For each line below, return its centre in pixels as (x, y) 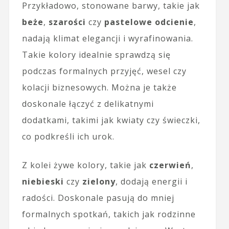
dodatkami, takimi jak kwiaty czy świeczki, (111, 120)
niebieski (43, 182)
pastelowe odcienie (149, 22)
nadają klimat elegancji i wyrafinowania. (107, 39)
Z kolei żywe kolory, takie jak (85, 165)
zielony (99, 182)
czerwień (170, 165)
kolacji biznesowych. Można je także (99, 88)
